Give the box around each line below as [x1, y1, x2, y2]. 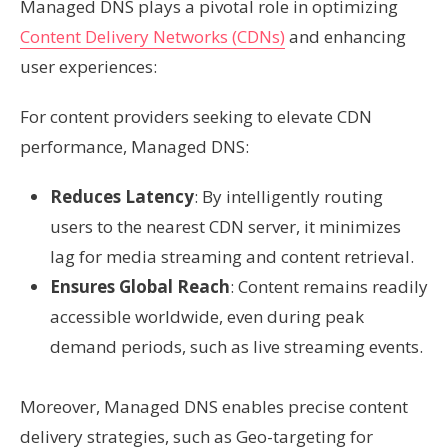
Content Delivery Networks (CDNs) [20, 25, 285, 48]
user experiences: [20, 55, 157, 78]
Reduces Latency [50, 185, 194, 208]
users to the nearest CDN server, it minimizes [50, 215, 401, 238]
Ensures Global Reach [50, 275, 230, 298]
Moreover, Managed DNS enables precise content [20, 395, 408, 418]
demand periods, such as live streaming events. [50, 335, 423, 358]
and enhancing [285, 25, 406, 48]
